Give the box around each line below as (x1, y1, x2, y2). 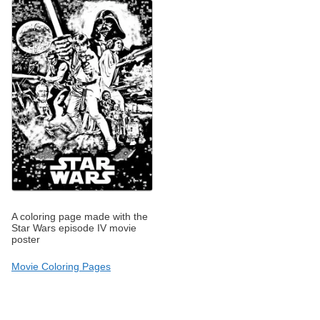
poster (11, 234, 40, 246)
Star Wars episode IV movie (11, 222, 136, 234)
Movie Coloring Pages (11, 261, 111, 273)
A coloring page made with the (11, 211, 148, 223)
